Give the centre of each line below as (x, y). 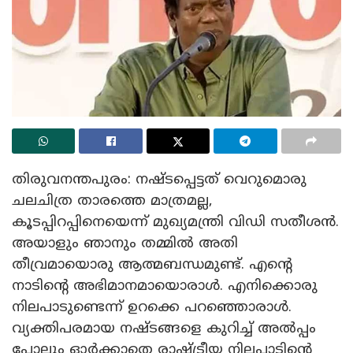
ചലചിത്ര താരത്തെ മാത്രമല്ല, (112, 201)
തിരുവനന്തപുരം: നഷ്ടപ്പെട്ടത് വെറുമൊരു (159, 180)
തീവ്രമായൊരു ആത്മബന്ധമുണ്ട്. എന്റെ (152, 265)
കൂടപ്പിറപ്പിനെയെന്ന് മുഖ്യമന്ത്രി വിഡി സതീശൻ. (175, 222)
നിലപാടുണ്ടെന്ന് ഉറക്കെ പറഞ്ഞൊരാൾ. (152, 307)
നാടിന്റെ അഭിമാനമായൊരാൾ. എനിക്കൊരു (165, 286)
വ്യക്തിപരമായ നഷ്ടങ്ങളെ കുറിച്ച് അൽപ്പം (164, 329)
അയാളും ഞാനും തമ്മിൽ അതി (125, 243)
